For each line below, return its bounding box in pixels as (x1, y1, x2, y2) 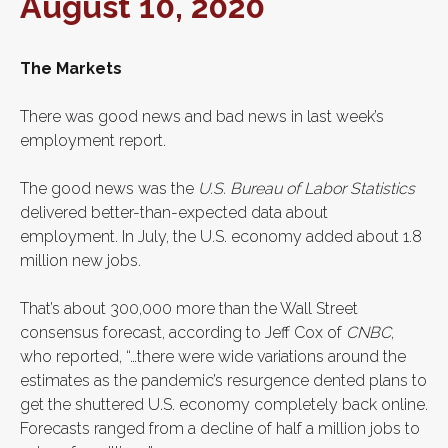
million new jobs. (20, 251, 141, 270)
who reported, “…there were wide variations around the (20, 347, 406, 366)
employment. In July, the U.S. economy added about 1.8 (20, 227, 422, 246)
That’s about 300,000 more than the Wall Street (20, 299, 358, 318)
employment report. (20, 131, 166, 150)
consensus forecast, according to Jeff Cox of (20, 323, 346, 342)
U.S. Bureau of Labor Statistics (198, 179, 415, 198)
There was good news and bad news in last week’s (20, 107, 384, 126)
